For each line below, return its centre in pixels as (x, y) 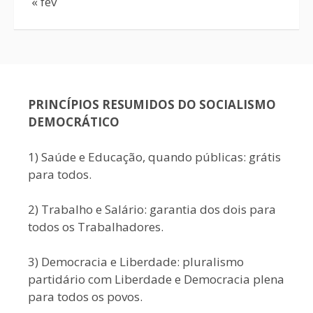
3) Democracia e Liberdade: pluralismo (136, 262)
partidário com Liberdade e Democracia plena (156, 279)
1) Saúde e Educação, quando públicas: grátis (154, 157)
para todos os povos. (85, 297)
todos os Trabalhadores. (96, 227)
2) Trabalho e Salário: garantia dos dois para (152, 209)
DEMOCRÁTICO (74, 122)
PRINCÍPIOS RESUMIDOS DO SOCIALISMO (152, 104)
